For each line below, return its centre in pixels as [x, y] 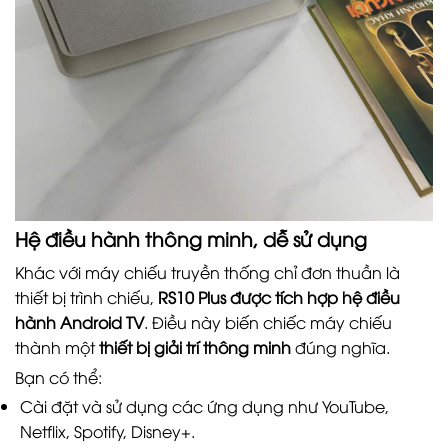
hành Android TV [79, 321]
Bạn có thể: [58, 376]
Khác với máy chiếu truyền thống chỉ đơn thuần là [207, 271]
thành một [57, 346]
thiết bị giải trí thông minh [195, 346]
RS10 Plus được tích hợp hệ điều [279, 296]
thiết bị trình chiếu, [86, 296]
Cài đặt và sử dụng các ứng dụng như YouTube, [204, 406]
